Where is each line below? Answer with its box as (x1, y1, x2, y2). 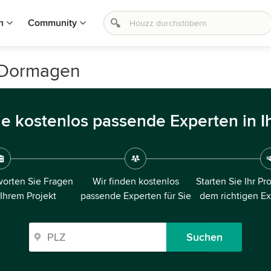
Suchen (186, 230, 223, 244)
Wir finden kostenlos (92, 175, 179, 188)
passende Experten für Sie (80, 190, 191, 202)
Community (28, 17, 77, 29)
